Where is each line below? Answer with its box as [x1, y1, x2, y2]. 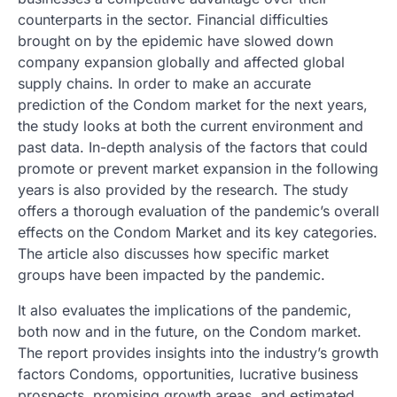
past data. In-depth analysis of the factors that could [18, 137, 368, 156]
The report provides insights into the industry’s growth [18, 343, 378, 362]
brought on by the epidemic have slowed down [18, 31, 333, 50]
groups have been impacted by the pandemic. [18, 265, 325, 284]
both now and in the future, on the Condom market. [18, 322, 362, 340]
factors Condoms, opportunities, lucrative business [18, 364, 358, 383]
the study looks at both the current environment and [18, 116, 363, 135]
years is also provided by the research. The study [18, 180, 348, 198]
